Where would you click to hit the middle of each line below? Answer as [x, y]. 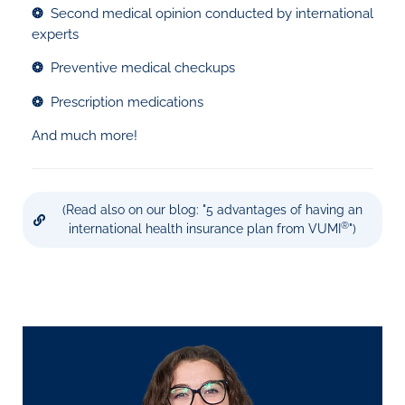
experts [55, 34]
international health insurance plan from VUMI [204, 229]
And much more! [85, 136]
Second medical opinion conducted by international [212, 13]
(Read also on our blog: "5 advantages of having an [212, 210]
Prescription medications [127, 102]
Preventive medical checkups [143, 68]
